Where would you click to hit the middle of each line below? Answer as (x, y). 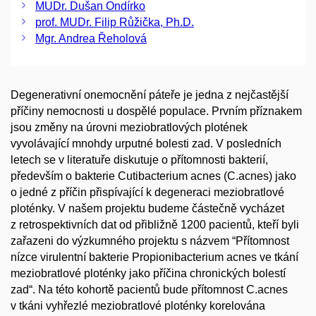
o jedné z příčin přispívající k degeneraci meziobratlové (147, 192)
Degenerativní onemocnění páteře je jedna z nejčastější (150, 95)
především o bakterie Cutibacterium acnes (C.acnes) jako (153, 176)
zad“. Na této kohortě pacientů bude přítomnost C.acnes (149, 290)
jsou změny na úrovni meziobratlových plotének (129, 127)
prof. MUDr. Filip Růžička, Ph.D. (115, 22)
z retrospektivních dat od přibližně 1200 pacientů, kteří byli (155, 225)
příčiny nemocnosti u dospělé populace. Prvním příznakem (156, 111)
